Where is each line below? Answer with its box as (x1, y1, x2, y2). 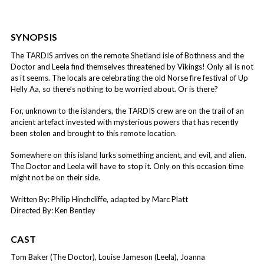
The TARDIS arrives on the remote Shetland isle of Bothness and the (11, 50, 244, 60)
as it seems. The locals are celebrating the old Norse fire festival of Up (11, 72, 248, 82)
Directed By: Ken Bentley (11, 205, 95, 215)
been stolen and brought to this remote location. (11, 128, 177, 138)
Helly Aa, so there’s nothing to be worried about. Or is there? (11, 84, 218, 94)
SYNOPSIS (11, 31, 57, 42)
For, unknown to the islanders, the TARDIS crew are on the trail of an (11, 105, 244, 115)
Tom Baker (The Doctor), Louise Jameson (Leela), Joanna (11, 252, 205, 262)
